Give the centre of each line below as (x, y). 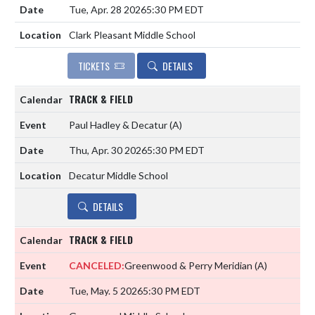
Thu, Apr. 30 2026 (108, 150)
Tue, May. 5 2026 (106, 290)
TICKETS (94, 65)
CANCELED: (97, 265)
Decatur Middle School (118, 175)
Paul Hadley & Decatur (119, 124)
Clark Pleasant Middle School (132, 34)
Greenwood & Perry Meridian (189, 265)
